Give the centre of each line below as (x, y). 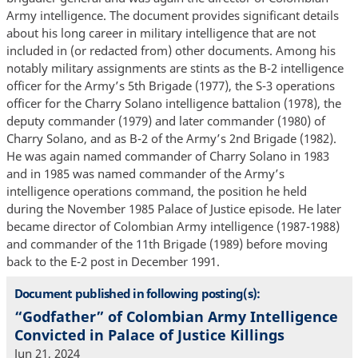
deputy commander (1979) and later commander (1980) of (165, 121)
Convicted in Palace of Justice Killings (149, 335)
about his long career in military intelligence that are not (161, 33)
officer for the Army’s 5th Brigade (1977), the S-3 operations (170, 86)
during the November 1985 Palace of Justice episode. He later (173, 209)
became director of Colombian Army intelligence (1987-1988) (173, 227)
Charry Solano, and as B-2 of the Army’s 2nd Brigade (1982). (171, 139)
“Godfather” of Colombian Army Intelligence (176, 317)
